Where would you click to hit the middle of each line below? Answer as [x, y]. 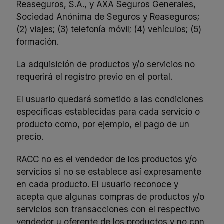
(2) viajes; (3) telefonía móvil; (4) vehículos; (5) [109, 29]
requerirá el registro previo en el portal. [95, 77]
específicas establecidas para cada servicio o [108, 112]
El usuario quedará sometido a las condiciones [110, 99]
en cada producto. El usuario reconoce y [98, 184]
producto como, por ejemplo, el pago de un [103, 124]
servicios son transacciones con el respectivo [108, 209]
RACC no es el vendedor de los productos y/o [107, 159]
